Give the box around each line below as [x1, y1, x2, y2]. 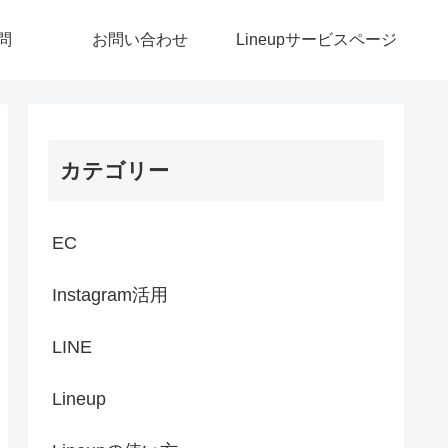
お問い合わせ [92, 31, 188, 48]
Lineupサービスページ [235, 31, 397, 48]
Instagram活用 [52, 285, 168, 305]
